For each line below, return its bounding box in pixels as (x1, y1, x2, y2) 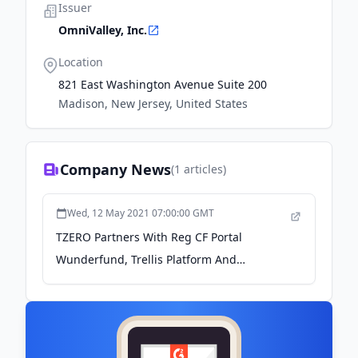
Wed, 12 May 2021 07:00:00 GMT (67, 206, 214, 220)
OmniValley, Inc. (58, 22, 147, 38)
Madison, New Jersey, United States (58, 96, 248, 111)
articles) (181, 161, 226, 177)
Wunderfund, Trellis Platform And (56, 252, 237, 267)
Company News (60, 160, 171, 179)
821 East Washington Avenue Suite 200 (58, 77, 267, 92)
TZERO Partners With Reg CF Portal (56, 229, 242, 245)
